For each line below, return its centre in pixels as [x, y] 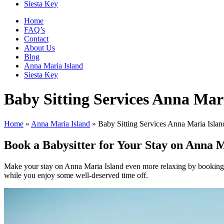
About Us [39, 48]
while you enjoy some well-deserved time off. [76, 175]
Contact [36, 39]
